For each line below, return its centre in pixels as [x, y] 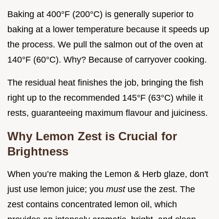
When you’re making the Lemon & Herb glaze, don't [108, 174]
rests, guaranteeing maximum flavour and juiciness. [108, 113]
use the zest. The [161, 189]
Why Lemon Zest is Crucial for [92, 136]
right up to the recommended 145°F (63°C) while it [105, 98]
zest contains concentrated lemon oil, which [92, 204]
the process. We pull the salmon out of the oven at [105, 44]
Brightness [38, 151]
